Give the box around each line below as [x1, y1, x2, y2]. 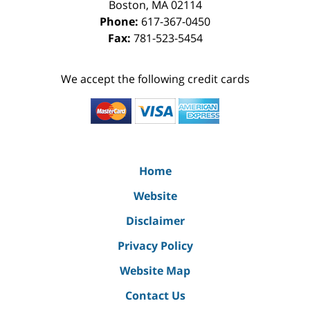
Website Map [120, 263, 190, 279]
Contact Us [125, 288, 185, 304]
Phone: [100, 14, 141, 30]
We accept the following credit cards [60, 71, 250, 87]
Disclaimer [125, 213, 185, 229]
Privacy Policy [117, 238, 193, 254]
